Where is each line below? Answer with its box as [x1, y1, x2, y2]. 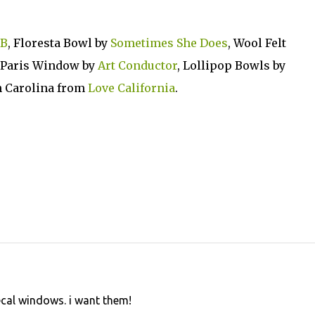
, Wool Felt [227, 36, 286, 50]
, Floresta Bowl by [7, 36, 110, 50]
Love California [87, 81, 175, 95]
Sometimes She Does [110, 36, 228, 50]
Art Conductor [97, 58, 177, 72]
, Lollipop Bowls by [176, 58, 285, 72]
